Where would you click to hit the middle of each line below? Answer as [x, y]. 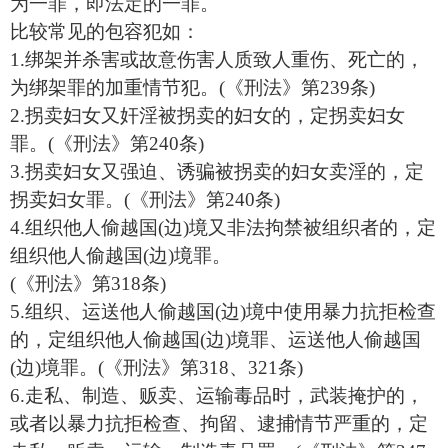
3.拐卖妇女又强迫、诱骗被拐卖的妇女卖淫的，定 [217, 171]
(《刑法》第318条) [88, 283]
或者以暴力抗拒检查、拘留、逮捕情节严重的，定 [219, 423]
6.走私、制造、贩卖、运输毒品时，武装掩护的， [217, 395]
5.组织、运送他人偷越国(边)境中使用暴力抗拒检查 [223, 311]
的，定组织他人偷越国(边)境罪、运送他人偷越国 [215, 339]
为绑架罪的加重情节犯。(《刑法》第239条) [192, 87]
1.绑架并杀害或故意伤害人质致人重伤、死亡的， [217, 59]
